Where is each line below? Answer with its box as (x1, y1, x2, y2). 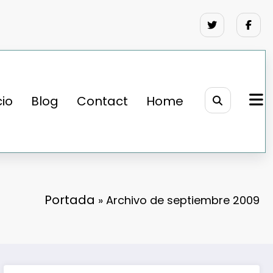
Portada (44, 191, 95, 208)
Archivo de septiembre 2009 (106, 192, 260, 208)
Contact (76, 93, 128, 110)
